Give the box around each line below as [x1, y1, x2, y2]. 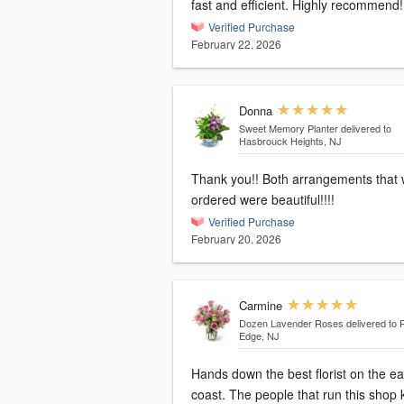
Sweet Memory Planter [238, 121, 338, 135]
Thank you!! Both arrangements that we [191, 170, 262, 188]
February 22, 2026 [191, 36, 281, 51]
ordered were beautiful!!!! [191, 190, 335, 208]
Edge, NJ [238, 328, 280, 343]
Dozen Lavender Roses [238, 316, 344, 330]
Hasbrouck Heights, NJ [238, 133, 342, 148]
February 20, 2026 [191, 231, 281, 246]
